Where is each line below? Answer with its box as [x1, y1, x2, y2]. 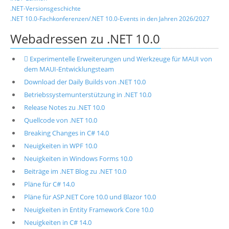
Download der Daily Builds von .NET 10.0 [24, 77, 146, 86]
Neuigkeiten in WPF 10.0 [24, 141, 97, 150]
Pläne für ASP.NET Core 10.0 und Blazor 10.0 [24, 192, 156, 201]
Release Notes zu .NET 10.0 [24, 103, 105, 112]
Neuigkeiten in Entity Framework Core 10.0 [24, 205, 153, 214]
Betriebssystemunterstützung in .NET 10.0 [24, 90, 151, 99]
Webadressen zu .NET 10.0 [10, 30, 160, 47]
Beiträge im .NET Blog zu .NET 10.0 [24, 167, 126, 176]
